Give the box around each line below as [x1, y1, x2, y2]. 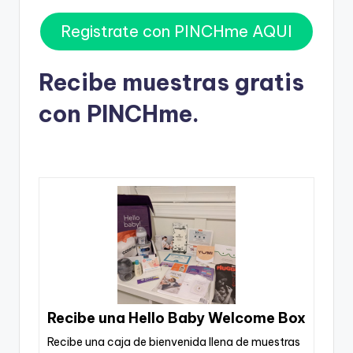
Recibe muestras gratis [39, 67, 304, 97]
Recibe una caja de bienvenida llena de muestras [47, 334, 300, 349]
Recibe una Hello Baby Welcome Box [47, 308, 306, 327]
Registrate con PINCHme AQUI [61, 21, 292, 42]
